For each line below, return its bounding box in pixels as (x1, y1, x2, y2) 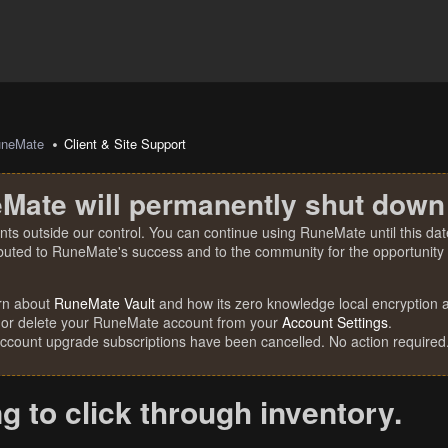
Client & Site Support (64, 134, 187, 153)
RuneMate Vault (54, 293, 155, 313)
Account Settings (282, 312, 388, 332)
